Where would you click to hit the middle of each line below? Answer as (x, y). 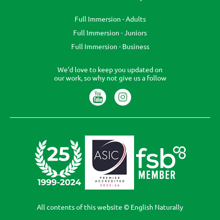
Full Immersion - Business (110, 46)
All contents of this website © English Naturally (110, 207)
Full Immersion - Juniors (110, 33)
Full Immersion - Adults (110, 19)
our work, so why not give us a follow (110, 78)
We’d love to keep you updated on (110, 69)
